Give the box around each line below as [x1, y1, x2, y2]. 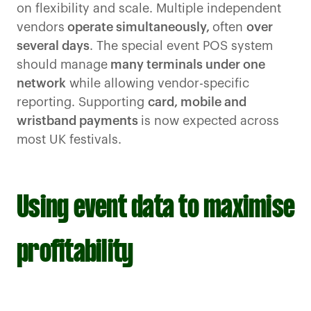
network [17, 77, 66, 90]
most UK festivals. [17, 133, 121, 146]
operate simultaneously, [65, 21, 212, 34]
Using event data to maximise [17, 193, 294, 226]
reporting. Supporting [17, 96, 148, 109]
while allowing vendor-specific [66, 77, 249, 90]
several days [17, 40, 90, 53]
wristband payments [17, 115, 141, 128]
